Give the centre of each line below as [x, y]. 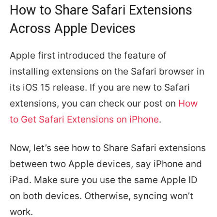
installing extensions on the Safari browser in [107, 71]
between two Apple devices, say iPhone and [106, 164]
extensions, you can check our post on [94, 103]
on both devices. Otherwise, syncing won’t [101, 196]
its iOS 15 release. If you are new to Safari [100, 87]
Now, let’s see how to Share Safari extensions [108, 148]
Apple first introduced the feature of [88, 55]
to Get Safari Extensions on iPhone [84, 119]
